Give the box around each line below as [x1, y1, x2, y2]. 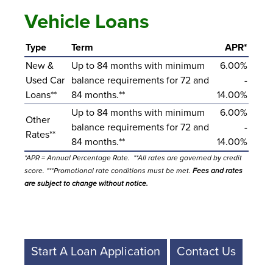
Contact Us [177, 244, 236, 259]
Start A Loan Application [31, 244, 160, 259]
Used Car [26, 74, 65, 87]
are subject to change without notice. [24, 179, 148, 188]
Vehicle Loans [24, 9, 149, 34]
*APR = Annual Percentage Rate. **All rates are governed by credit [24, 153, 242, 162]
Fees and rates [193, 166, 243, 175]
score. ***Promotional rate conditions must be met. [24, 166, 193, 175]
